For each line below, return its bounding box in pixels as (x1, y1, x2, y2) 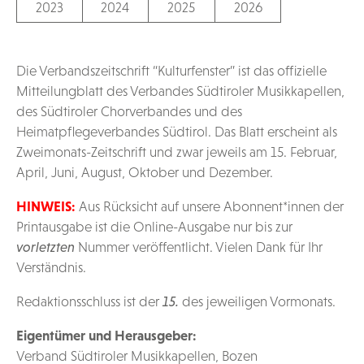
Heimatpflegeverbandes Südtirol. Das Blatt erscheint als (16, 123, 337, 141)
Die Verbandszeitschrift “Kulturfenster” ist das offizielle (16, 63, 327, 80)
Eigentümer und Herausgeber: (16, 327, 197, 344)
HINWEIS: (16, 198, 76, 215)
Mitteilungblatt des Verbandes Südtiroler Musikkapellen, (16, 83, 344, 100)
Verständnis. (16, 259, 86, 276)
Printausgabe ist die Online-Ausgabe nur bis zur (16, 219, 292, 236)
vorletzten (16, 239, 75, 256)
